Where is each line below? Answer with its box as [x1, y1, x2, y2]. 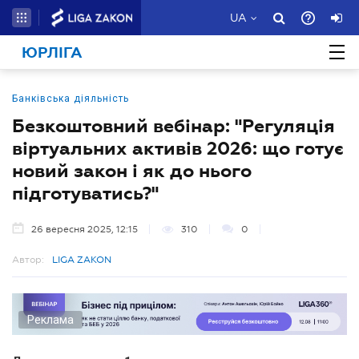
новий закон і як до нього [12, 160, 252, 181]
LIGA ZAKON [52, 254, 111, 265]
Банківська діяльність [12, 93, 129, 104]
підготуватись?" [12, 183, 159, 204]
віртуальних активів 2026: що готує [12, 138, 344, 159]
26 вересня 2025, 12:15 [31, 224, 138, 235]
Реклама [27, 313, 74, 326]
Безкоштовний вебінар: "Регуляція [12, 115, 335, 136]
